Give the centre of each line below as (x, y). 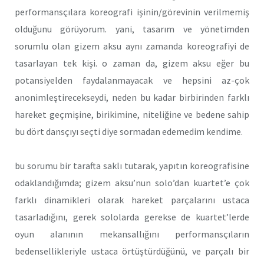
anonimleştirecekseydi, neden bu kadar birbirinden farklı (132, 97)
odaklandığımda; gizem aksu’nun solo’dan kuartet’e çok (132, 183)
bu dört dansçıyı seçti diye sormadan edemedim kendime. (129, 131)
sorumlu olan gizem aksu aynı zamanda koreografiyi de (132, 46)
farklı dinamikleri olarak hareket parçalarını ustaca (132, 200)
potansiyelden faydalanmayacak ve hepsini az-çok (132, 80)
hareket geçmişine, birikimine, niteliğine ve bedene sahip (132, 114)
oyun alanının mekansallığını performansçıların (132, 234)
